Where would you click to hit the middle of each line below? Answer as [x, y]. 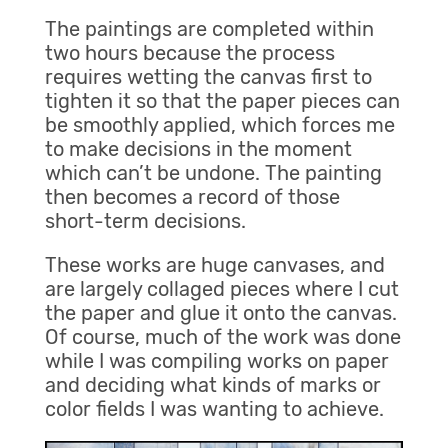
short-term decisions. [145, 221]
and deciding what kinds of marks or [212, 385]
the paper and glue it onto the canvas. [220, 313]
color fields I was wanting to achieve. [214, 409]
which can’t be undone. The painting [213, 173]
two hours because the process [189, 53]
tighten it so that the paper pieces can [222, 101]
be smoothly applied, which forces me [219, 125]
